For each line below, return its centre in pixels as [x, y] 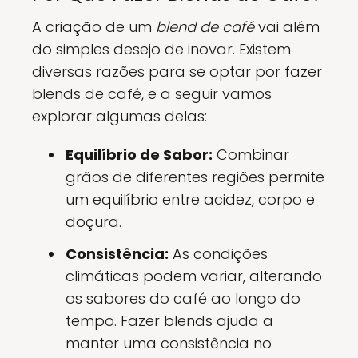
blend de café [205, 27]
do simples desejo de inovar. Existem [161, 49]
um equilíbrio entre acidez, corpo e [190, 199]
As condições [218, 254]
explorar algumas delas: [119, 116]
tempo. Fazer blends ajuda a [169, 321]
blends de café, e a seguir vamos [152, 94]
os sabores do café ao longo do [183, 298]
